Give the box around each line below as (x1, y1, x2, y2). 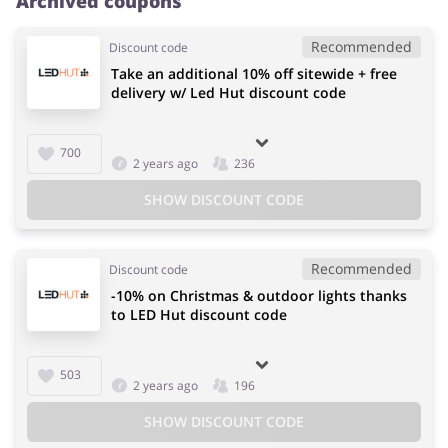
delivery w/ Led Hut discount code (111, 82, 346, 102)
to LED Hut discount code (111, 304, 287, 324)
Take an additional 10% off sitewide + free (111, 63, 397, 83)
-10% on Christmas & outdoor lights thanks (111, 285, 407, 305)
